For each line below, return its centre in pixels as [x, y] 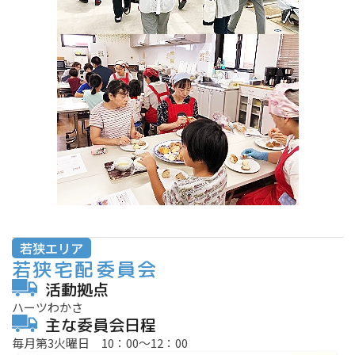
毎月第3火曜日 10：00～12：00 [100, 343]
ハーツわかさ [48, 307]
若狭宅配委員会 [85, 270]
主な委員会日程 [101, 325]
